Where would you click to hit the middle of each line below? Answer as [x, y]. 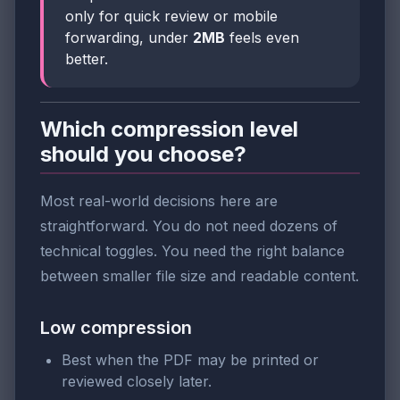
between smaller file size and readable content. [200, 276]
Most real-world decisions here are [159, 201]
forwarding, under [129, 38]
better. [87, 59]
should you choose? [143, 154]
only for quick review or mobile [171, 17]
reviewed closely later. [137, 382]
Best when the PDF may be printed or [190, 360]
